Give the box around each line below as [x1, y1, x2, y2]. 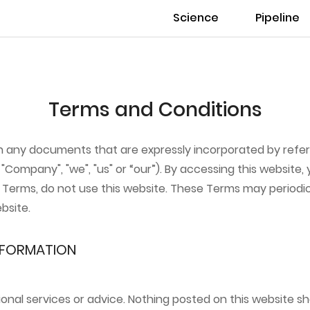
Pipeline [255, 10, 300, 26]
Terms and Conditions [48, 95, 262, 123]
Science [173, 10, 219, 26]
